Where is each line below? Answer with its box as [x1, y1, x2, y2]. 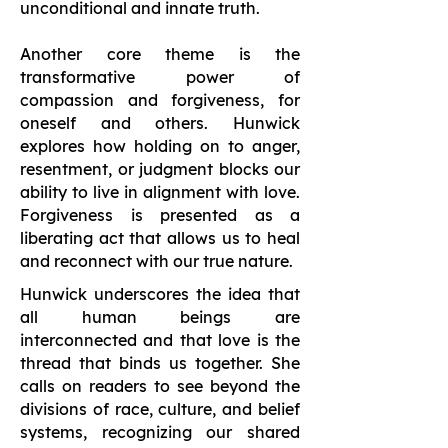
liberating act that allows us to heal [20, 228, 300, 248]
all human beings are [20, 307, 300, 327]
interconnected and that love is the [20, 330, 300, 350]
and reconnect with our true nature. [20, 251, 293, 271]
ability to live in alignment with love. [20, 182, 300, 202]
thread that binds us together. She [20, 353, 300, 373]
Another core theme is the [20, 44, 300, 64]
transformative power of [20, 67, 300, 87]
